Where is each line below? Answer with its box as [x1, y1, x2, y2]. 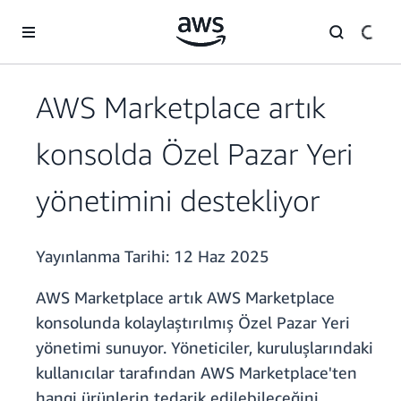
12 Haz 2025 [174, 246, 269, 267]
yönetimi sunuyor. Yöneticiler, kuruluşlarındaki [36, 337, 373, 358]
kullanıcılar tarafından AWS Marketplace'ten [36, 363, 357, 383]
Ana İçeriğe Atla [8, 10, 96, 25]
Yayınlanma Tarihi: [36, 246, 174, 267]
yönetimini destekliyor [36, 183, 320, 218]
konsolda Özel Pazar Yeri [36, 136, 353, 172]
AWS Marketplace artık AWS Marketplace [36, 287, 335, 308]
